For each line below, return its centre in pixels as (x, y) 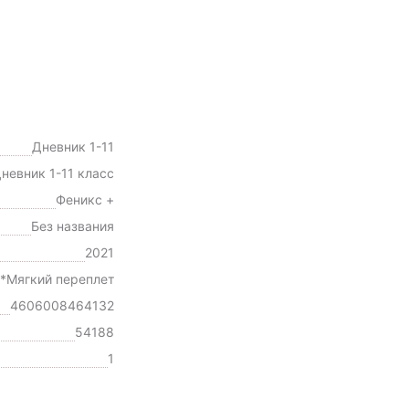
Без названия (72, 226)
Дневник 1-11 (73, 147)
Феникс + (84, 200)
